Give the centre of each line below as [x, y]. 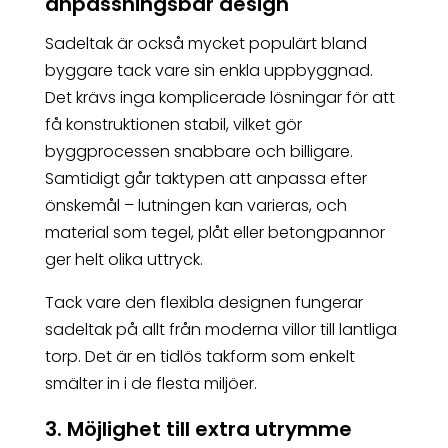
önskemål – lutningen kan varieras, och [195, 206]
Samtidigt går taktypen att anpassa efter [205, 179]
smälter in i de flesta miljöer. [150, 384]
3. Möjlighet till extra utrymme [198, 429]
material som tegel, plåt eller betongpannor [214, 233]
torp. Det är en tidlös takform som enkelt [199, 357]
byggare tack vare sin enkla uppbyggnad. [208, 71]
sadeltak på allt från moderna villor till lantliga [220, 330]
